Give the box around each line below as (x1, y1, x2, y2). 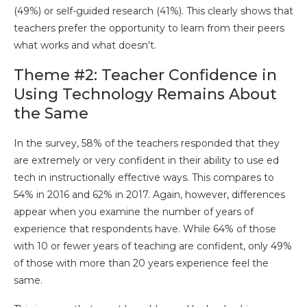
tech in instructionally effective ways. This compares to (14, 171, 274, 184)
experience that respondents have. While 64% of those (14, 223, 276, 235)
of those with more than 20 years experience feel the (14, 257, 269, 269)
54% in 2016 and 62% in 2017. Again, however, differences (14, 188, 285, 201)
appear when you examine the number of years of (14, 206, 254, 218)
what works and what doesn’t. (14, 39, 156, 51)
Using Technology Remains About (14, 85, 277, 103)
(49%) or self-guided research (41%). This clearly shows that (14, 5, 293, 17)
